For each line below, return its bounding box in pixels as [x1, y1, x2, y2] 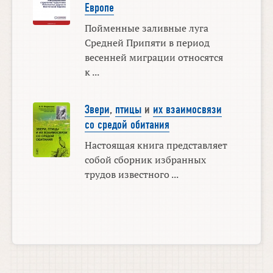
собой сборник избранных [84, 153, 206, 167]
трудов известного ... [84, 168, 179, 182]
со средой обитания [84, 118, 169, 132]
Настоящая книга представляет [84, 138, 227, 152]
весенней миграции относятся [84, 50, 223, 64]
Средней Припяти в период [84, 35, 210, 49]
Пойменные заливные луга [84, 21, 208, 35]
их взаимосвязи [152, 103, 222, 117]
